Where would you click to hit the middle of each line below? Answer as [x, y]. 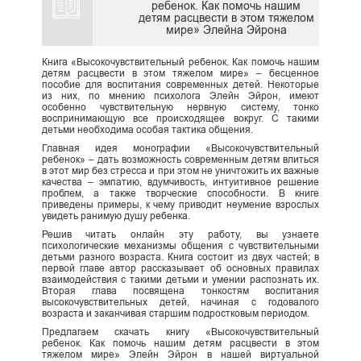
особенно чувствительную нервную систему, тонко [180, 108]
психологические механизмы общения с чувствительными [180, 246]
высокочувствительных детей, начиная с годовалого [180, 303]
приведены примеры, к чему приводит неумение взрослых [180, 205]
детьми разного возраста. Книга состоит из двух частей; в [180, 257]
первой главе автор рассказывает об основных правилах [180, 269]
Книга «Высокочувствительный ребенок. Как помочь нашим [180, 62]
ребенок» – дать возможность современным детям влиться [180, 160]
